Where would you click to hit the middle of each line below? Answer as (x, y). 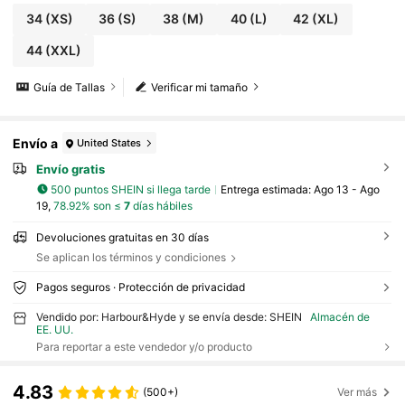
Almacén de (340, 317)
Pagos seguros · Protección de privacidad (140, 287)
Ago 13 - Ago (346, 189)
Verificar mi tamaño (200, 87)
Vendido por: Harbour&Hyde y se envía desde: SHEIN (169, 317)
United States (109, 142)
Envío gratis (70, 170)
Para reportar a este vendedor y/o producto (144, 346)
